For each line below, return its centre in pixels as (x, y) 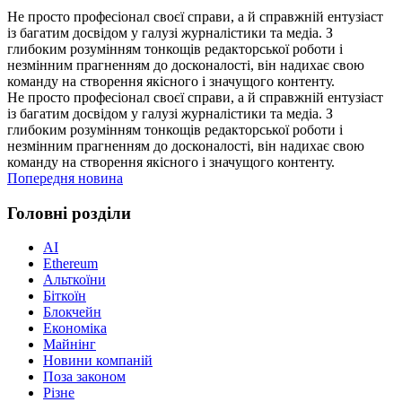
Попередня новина (65, 178)
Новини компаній (98, 361)
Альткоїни (74, 280)
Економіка (75, 328)
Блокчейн (72, 312)
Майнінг (70, 345)
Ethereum (70, 264)
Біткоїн (65, 296)
